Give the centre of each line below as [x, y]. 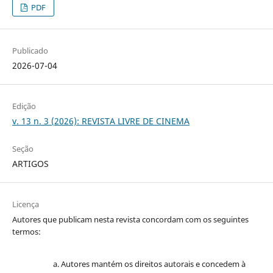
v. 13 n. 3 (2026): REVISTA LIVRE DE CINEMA [101, 121]
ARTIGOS [30, 163]
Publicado [30, 50]
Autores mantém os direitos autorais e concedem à [153, 264]
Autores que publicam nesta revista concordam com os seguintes [130, 219]
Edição [24, 106]
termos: [26, 231]
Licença [25, 204]
